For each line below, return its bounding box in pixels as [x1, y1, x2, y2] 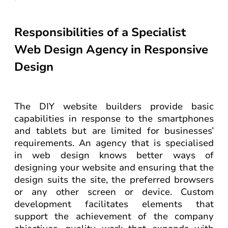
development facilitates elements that [14, 198, 214, 210]
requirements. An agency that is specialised [14, 137, 214, 149]
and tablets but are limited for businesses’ [14, 125, 214, 137]
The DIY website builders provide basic [14, 100, 214, 112]
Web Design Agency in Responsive [14, 42, 208, 58]
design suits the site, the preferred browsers [14, 174, 214, 186]
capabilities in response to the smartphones [14, 112, 214, 125]
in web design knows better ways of [14, 149, 214, 161]
